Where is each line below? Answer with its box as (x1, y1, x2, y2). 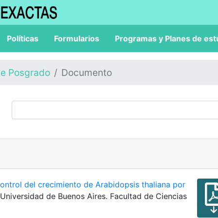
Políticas (7, 34, 38, 43)
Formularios (54, 34, 99, 43)
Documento (61, 67, 112, 78)
